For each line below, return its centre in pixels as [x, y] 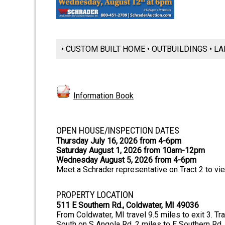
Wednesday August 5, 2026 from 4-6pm [126, 160]
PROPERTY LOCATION [95, 195]
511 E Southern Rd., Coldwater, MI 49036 [128, 205]
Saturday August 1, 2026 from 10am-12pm [131, 151]
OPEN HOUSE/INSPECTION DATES [118, 131]
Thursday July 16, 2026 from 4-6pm [119, 141]
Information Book [103, 96]
